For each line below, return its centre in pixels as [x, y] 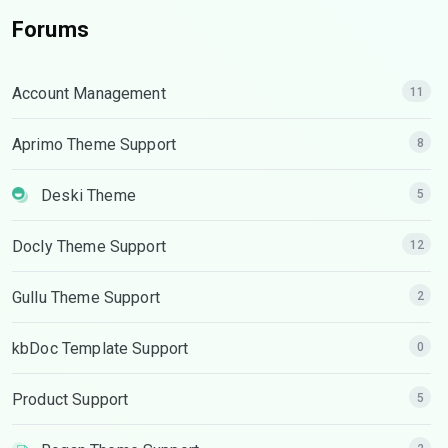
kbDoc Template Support [100, 348]
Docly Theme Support [89, 246]
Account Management [89, 93]
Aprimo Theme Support [94, 144]
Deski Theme [88, 195]
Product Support [70, 399]
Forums [50, 29]
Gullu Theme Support [86, 297]
